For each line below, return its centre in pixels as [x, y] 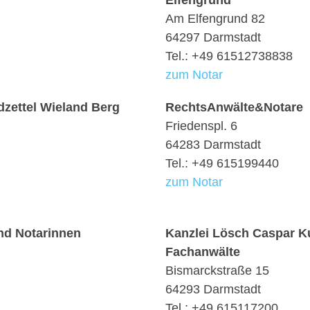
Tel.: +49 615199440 [222, 163]
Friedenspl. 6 [201, 126]
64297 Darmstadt [213, 37]
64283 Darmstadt [213, 145]
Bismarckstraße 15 [217, 271]
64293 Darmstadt [213, 289]
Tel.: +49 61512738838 [229, 56]
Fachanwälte [203, 252]
